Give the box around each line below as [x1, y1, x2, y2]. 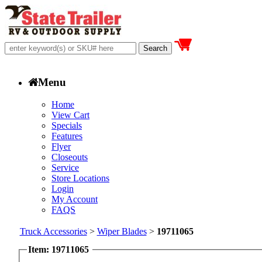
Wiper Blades [96, 226, 147, 236]
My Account [51, 194, 98, 205]
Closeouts [51, 152, 88, 163]
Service [51, 163, 79, 173]
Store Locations [51, 173, 109, 184]
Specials [51, 120, 82, 131]
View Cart [51, 110, 89, 120]
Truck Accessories [19, 226, 87, 236]
